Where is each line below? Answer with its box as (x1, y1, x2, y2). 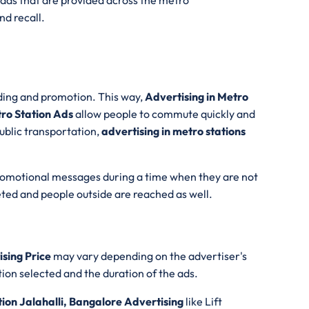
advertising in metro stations (101, 123, 246, 138)
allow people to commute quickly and (73, 106, 255, 121)
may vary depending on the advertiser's (53, 248, 247, 263)
